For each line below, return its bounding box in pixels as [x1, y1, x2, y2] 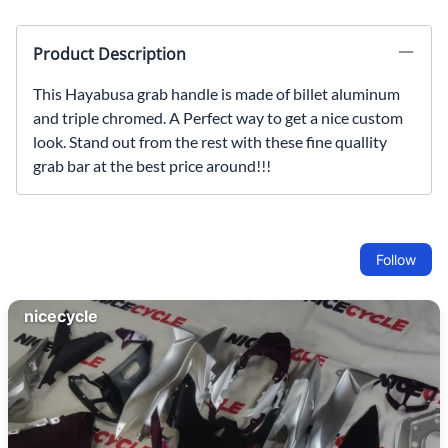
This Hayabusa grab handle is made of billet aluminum [33, 83, 400, 103]
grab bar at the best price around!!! [33, 155, 271, 175]
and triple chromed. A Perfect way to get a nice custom [33, 107, 403, 127]
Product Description [33, 42, 186, 65]
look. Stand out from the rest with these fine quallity [33, 131, 387, 151]
